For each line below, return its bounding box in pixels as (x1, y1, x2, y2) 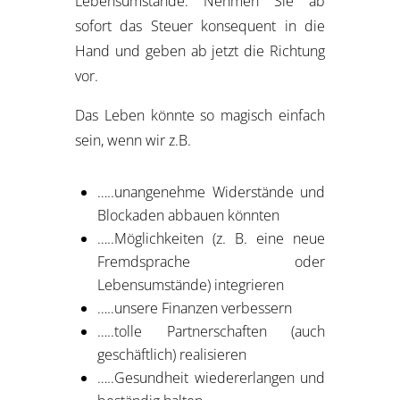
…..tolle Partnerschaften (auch (97, 321, 325, 341)
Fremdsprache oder (97, 252, 325, 271)
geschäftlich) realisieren (97, 345, 246, 364)
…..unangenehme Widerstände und (97, 182, 325, 202)
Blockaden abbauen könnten (97, 205, 279, 225)
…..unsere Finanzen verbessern (97, 298, 292, 318)
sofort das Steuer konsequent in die (75, 16, 325, 36)
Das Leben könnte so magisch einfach (75, 105, 325, 125)
